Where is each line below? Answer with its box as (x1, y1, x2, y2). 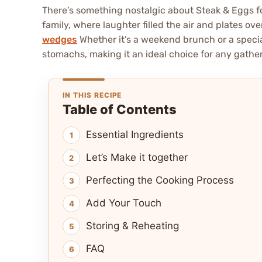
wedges (42, 34, 77, 46)
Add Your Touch (86, 197, 161, 209)
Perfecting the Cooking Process (86, 174, 234, 187)
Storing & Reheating (86, 220, 179, 232)
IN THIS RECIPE (63, 91, 122, 100)
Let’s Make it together (86, 151, 188, 164)
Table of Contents (63, 102, 177, 118)
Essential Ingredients (86, 129, 184, 141)
